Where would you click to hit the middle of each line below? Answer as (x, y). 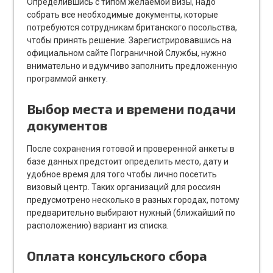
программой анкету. (68, 78)
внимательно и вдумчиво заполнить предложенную (133, 66)
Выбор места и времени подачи (132, 108)
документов (67, 125)
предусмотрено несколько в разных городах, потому (133, 200)
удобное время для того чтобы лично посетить (122, 174)
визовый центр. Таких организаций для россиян (124, 187)
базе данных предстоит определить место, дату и (128, 161)
